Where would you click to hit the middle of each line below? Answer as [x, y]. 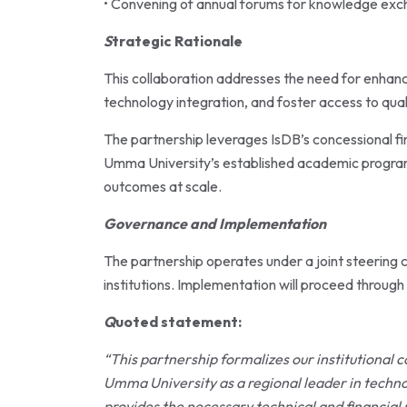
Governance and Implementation [215, 224]
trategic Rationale [177, 41]
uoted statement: [179, 322]
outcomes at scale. [163, 187]
